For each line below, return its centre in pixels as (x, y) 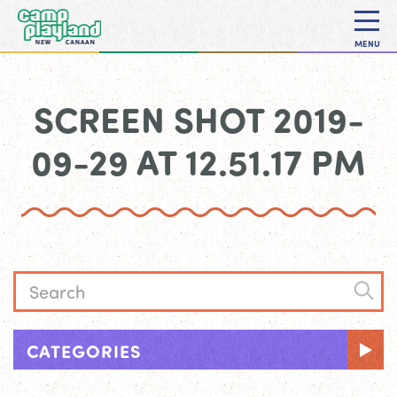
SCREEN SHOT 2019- (198, 119)
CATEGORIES (84, 350)
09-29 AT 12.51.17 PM (198, 161)
